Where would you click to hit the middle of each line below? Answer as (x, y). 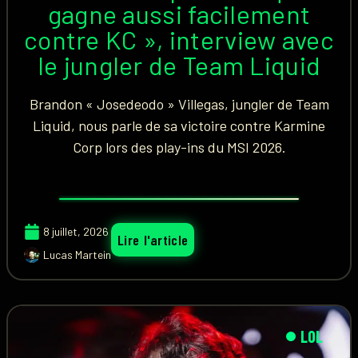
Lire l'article (153, 240)
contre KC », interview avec (179, 39)
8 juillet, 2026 (76, 231)
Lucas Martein (77, 255)
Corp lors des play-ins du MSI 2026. (179, 147)
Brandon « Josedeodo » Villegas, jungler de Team (179, 104)
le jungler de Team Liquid (179, 65)
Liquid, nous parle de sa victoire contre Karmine (179, 125)
